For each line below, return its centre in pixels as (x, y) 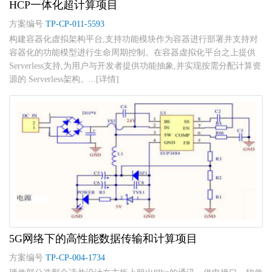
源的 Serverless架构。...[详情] (64, 80)
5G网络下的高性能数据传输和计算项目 (103, 239)
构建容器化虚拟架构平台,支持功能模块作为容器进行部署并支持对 (134, 39)
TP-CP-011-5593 (75, 24)
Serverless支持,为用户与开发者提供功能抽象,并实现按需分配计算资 (135, 66)
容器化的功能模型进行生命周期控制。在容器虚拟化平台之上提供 (132, 53)
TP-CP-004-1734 (75, 258)
